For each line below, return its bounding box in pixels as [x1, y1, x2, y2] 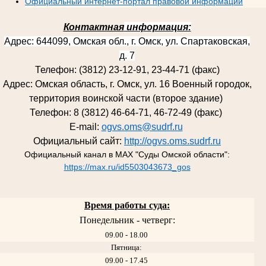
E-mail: [69, 122, 102, 132]
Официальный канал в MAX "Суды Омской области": [24, 150, 230, 160]
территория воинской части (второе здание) [29, 93, 225, 104]
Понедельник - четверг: [79, 214, 175, 225]
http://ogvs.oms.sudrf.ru [124, 136, 221, 147]
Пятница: [110, 243, 144, 252]
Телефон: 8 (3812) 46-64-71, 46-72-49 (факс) [30, 107, 224, 118]
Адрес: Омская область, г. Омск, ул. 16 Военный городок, [2, 79, 252, 90]
